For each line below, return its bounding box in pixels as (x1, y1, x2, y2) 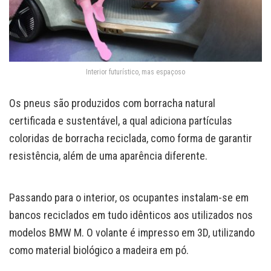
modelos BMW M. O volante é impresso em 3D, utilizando (9, 226, 255, 240)
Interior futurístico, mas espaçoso (86, 67, 185, 76)
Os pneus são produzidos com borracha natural (9, 97, 215, 110)
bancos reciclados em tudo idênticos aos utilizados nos (9, 209, 253, 222)
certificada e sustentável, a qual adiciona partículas (9, 114, 232, 128)
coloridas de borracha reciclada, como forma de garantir (9, 132, 252, 145)
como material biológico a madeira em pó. (9, 244, 189, 257)
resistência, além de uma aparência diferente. (9, 149, 207, 163)
